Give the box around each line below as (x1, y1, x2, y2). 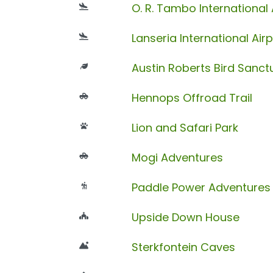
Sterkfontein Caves (131, 239, 235, 255)
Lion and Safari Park (131, 119, 238, 135)
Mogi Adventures (131, 149, 223, 165)
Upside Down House (131, 209, 239, 225)
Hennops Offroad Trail (131, 90, 252, 105)
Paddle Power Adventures (131, 179, 271, 195)
